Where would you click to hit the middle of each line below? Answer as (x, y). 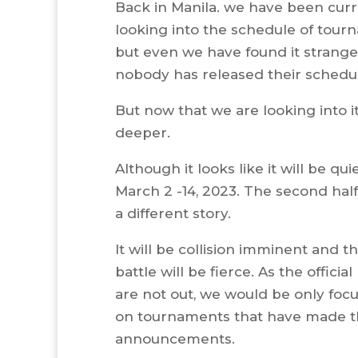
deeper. (145, 132)
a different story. (173, 213)
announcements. (175, 338)
